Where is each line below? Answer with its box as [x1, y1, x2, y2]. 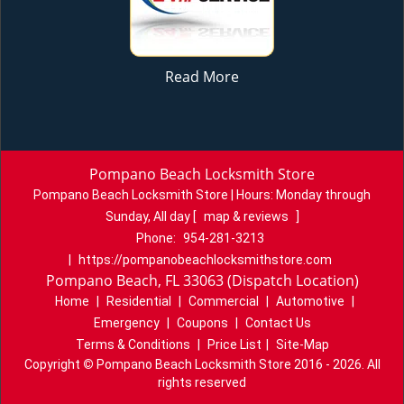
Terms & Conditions [75, 337, 190, 352]
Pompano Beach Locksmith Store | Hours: [33, 188, 276, 202]
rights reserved [158, 375, 246, 390]
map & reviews [203, 209, 291, 224]
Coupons [176, 316, 228, 330]
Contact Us [244, 316, 311, 330]
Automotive [275, 294, 344, 308]
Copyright [23, 357, 83, 372]
